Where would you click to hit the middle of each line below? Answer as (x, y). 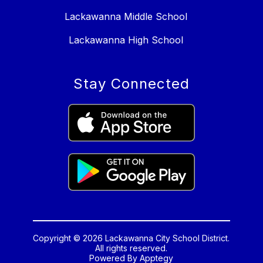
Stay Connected (131, 84)
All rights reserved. (131, 248)
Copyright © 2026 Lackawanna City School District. (131, 238)
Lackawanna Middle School (126, 17)
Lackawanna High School (126, 40)
